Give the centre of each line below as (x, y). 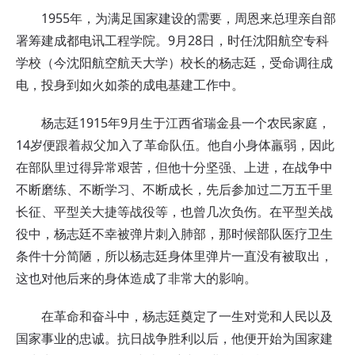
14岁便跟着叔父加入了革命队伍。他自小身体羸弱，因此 (175, 145)
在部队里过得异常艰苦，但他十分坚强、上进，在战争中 (174, 167)
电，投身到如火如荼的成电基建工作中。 (130, 84)
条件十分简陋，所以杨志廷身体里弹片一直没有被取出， (174, 256)
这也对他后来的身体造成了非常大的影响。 (136, 278)
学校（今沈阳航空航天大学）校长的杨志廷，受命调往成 (174, 62)
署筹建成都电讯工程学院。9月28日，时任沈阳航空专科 (172, 40)
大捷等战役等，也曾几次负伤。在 (187, 211)
